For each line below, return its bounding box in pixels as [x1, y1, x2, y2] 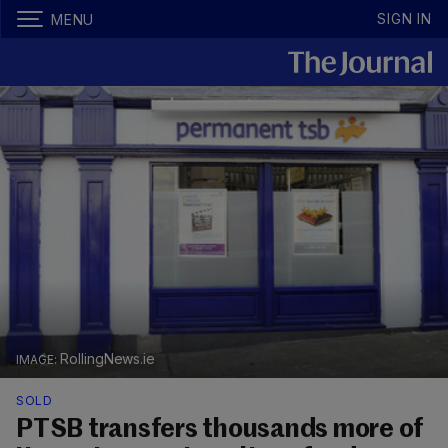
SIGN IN [377, 10, 432, 27]
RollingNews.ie [59, 350, 156, 368]
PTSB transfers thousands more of [16, 417, 423, 444]
